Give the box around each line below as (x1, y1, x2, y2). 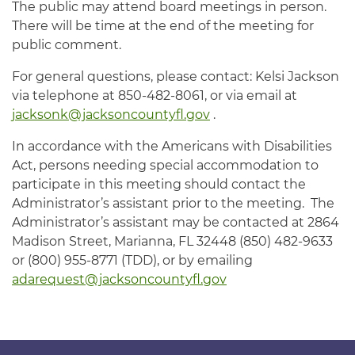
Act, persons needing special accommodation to (12, 158, 319, 173)
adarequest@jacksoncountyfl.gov (12, 272, 227, 287)
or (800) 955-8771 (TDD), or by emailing (12, 253, 253, 268)
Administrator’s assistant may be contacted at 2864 (12, 215, 339, 230)
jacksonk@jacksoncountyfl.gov (12, 107, 210, 122)
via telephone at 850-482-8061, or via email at (12, 88, 297, 103)
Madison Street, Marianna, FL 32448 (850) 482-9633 (12, 234, 333, 249)
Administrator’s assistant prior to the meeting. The (12, 196, 334, 211)
